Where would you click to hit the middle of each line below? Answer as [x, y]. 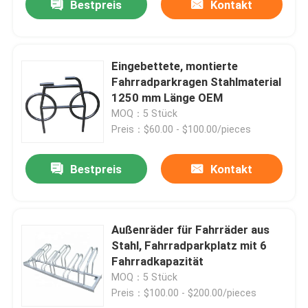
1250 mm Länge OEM [167, 97]
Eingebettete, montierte [175, 66]
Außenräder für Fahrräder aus [191, 230]
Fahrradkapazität [158, 262]
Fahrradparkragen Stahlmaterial [197, 81]
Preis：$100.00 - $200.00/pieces [184, 293]
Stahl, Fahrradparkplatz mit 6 [189, 246]
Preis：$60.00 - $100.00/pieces [181, 129]
